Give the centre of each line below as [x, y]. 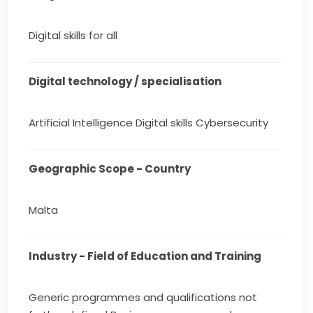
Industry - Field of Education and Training [145, 256]
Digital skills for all [73, 35]
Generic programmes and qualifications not [143, 297]
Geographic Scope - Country [110, 169]
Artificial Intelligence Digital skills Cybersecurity [149, 123]
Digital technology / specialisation [125, 81]
